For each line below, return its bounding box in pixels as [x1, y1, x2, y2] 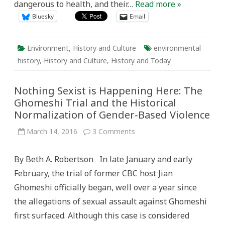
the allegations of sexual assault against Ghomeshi [14, 196, 207, 207]
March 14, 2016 [27, 127, 77, 136]
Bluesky [32, 12, 54, 21]
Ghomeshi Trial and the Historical [14, 96, 176, 109]
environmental [154, 43, 201, 53]
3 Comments [92, 127, 135, 136]
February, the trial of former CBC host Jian [14, 168, 173, 179]
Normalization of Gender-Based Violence [14, 108, 210, 122]
